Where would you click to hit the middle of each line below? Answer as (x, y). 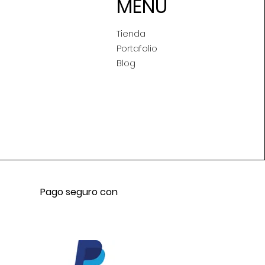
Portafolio (137, 48)
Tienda (131, 33)
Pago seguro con (79, 192)
